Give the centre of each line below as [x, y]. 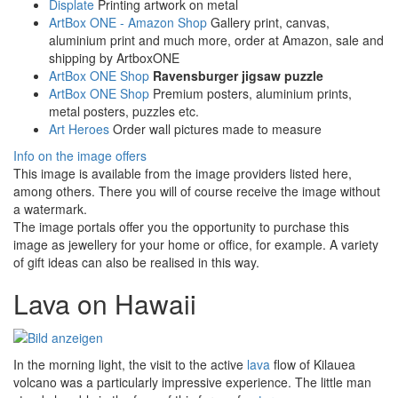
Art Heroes [79, 128]
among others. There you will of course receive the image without [197, 191]
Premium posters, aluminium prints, [251, 93]
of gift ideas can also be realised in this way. [136, 262]
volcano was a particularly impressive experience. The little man [192, 382]
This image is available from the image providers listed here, [183, 173]
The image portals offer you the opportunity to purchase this [181, 226]
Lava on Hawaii [105, 303]
